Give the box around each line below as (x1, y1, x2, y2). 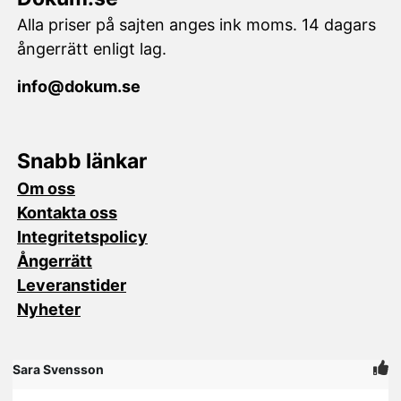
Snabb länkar (17, 149, 147, 175)
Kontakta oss (17, 202, 117, 222)
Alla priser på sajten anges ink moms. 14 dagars (17, 15, 376, 35)
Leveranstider (17, 275, 126, 294)
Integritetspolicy (17, 226, 148, 246)
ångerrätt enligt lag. (17, 39, 166, 59)
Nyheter (17, 299, 81, 319)
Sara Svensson (13, 362, 105, 378)
